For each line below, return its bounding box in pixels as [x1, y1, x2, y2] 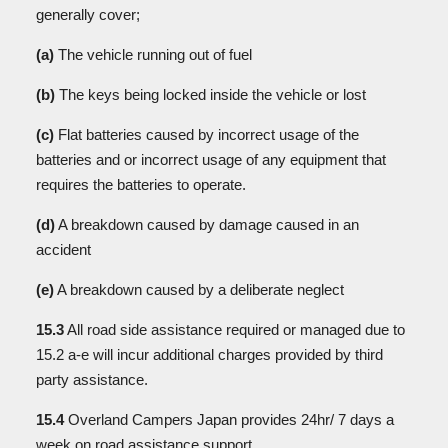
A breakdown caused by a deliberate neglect [54, 281, 348, 298]
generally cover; [36, 6, 144, 23]
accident [36, 241, 91, 258]
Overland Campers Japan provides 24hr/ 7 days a [64, 411, 394, 428]
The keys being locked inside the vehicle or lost [55, 86, 366, 103]
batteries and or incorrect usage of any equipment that [36, 151, 386, 168]
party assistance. [36, 371, 152, 388]
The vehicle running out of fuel [54, 46, 256, 63]
